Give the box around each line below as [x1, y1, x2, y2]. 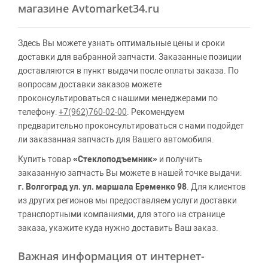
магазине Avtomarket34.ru [18, 1, 159, 16]
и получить [157, 154, 203, 164]
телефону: [18, 107, 59, 117]
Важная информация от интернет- [18, 249, 205, 263]
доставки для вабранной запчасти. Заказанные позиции [18, 52, 242, 62]
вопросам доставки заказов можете [18, 80, 162, 89]
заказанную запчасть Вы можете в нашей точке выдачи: [18, 168, 242, 178]
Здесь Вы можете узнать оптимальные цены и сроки [18, 38, 225, 48]
